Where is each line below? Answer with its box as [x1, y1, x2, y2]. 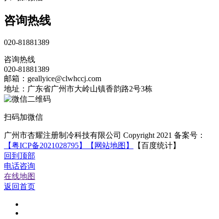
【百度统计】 [133, 141, 180, 150]
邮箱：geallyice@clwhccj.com [4, 74, 101, 83]
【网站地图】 [87, 141, 133, 150]
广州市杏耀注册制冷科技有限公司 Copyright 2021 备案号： [4, 131, 205, 140]
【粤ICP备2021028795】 [4, 141, 87, 150]
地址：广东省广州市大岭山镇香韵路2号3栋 [4, 85, 153, 93]
